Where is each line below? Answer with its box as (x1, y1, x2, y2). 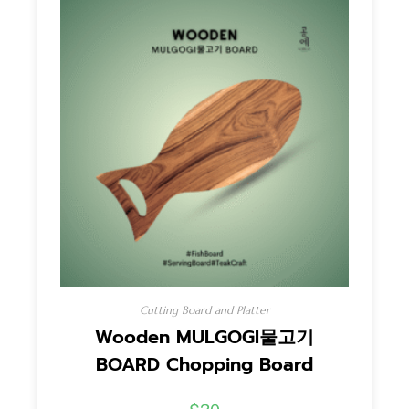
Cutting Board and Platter (139, 303, 270, 318)
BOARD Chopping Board (96, 351, 313, 379)
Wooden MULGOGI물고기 (95, 323, 314, 351)
